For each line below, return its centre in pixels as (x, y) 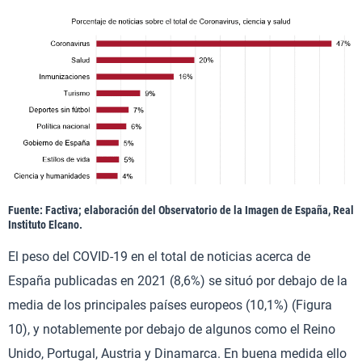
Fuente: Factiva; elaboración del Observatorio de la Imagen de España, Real (181, 210)
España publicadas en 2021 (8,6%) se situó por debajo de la (178, 281)
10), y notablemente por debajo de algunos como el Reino (172, 330)
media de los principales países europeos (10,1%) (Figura (170, 305)
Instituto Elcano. (45, 225)
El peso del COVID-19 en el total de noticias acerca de (159, 257)
